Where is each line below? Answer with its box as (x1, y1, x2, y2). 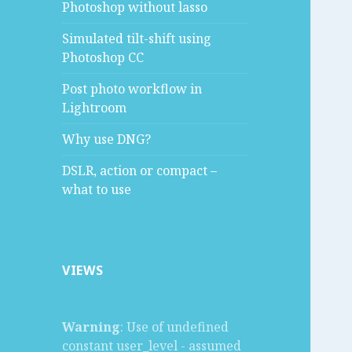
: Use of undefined (120, 318, 229, 336)
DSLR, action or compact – (62, 162, 218, 180)
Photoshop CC (62, 49, 145, 67)
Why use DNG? (62, 130, 152, 148)
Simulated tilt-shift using (62, 30, 212, 48)
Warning (62, 318, 121, 336)
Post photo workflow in (62, 80, 203, 98)
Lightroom (62, 99, 127, 117)
